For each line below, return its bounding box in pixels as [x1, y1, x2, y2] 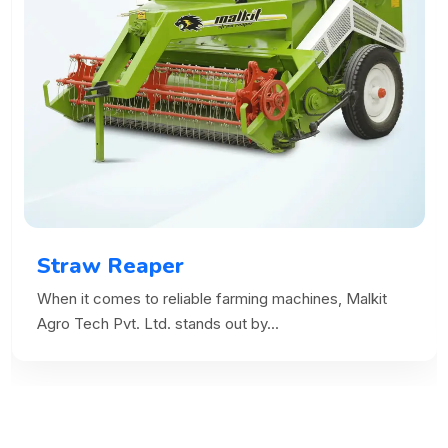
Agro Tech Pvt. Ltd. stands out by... [36, 314, 279, 334]
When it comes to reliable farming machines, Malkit [36, 289, 387, 309]
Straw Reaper [36, 250, 184, 281]
